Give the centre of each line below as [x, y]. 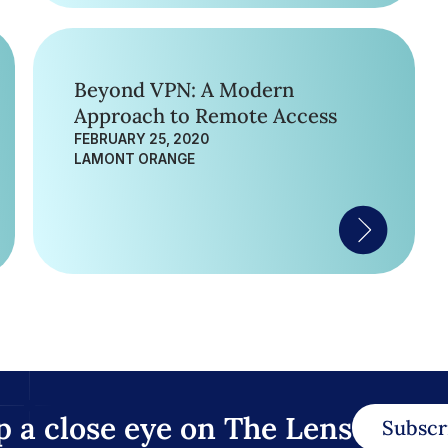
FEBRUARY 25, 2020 [141, 139]
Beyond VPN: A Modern [183, 90]
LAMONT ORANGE [134, 159]
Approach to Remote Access [205, 116]
